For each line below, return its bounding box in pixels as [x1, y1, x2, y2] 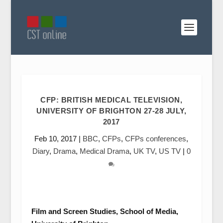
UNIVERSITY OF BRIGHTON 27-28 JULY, [36, 107, 187, 115]
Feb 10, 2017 [34, 134, 77, 143]
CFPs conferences [125, 134, 187, 143]
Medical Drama [79, 147, 129, 155]
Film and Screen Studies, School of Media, [31, 207, 178, 216]
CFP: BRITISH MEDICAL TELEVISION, [40, 96, 183, 104]
